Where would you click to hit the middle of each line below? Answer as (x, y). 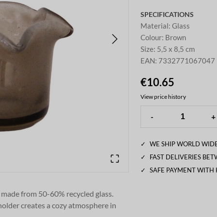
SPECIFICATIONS (167, 14)
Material (155, 26)
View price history (163, 97)
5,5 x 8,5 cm (176, 49)
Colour (151, 38)
